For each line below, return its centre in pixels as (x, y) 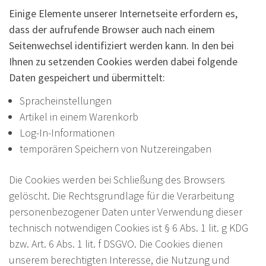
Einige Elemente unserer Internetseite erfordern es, (123, 13)
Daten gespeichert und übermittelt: (87, 77)
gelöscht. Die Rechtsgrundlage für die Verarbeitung (121, 195)
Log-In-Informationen (67, 132)
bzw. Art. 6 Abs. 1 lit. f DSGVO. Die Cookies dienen (116, 243)
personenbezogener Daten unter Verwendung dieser (126, 211)
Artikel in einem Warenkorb (79, 116)
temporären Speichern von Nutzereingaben (115, 148)
